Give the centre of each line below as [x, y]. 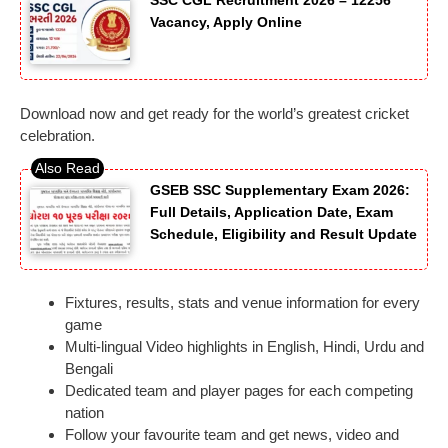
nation [84, 413]
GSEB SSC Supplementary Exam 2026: [280, 190]
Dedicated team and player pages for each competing [239, 391]
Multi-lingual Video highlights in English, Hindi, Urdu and [244, 347]
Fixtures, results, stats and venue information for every [242, 303]
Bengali [91, 369]
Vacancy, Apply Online [226, 22]
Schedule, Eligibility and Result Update [283, 234]
